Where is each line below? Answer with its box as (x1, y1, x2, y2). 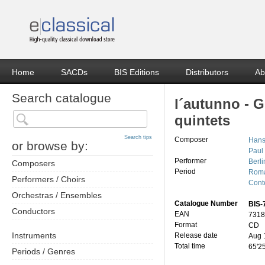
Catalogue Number (174, 199, 238, 208)
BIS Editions (114, 67, 159, 77)
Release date (174, 231, 218, 240)
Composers (12, 159, 55, 168)
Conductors (12, 206, 55, 216)
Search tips (124, 134, 152, 140)
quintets (174, 112, 230, 128)
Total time (174, 242, 205, 250)
